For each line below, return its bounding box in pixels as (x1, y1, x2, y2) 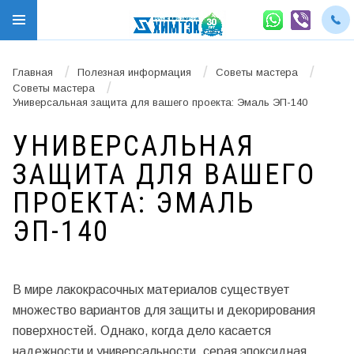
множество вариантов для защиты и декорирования (13, 303, 315, 317)
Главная (13, 66, 53, 78)
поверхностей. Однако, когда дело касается (13, 323, 271, 337)
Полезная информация (77, 66, 191, 78)
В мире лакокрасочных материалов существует (13, 282, 290, 296)
